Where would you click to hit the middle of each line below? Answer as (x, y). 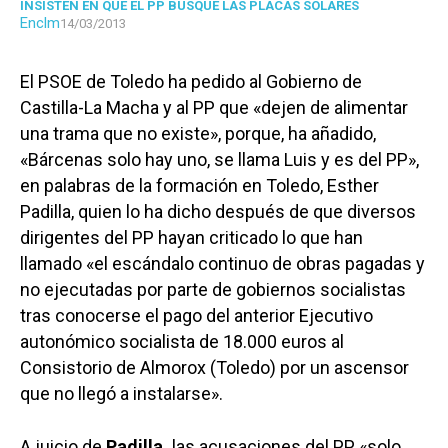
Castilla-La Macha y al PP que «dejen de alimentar (214, 108)
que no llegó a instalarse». (121, 394)
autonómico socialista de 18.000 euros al (182, 342)
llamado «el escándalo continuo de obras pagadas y (222, 264)
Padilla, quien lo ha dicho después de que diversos (218, 212)
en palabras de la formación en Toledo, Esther (199, 186)
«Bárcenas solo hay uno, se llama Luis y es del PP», (219, 160)
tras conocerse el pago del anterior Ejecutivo (196, 316)
